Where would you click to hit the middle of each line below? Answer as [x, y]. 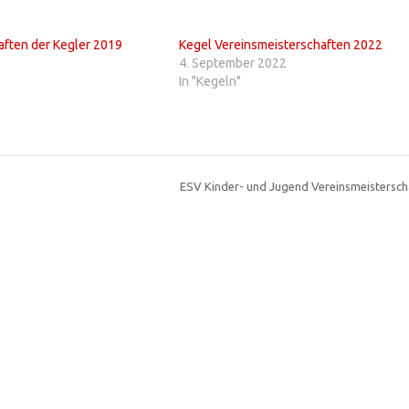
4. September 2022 [232, 63]
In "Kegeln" [210, 81]
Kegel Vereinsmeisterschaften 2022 [280, 44]
